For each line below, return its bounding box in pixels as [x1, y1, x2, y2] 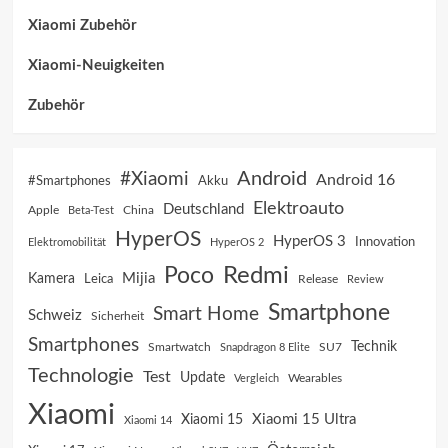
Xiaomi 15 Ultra [251, 411, 356, 427]
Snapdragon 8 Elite [219, 341, 310, 353]
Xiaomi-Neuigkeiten [27, 57, 164, 73]
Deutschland [162, 201, 244, 217]
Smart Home [152, 303, 259, 324]
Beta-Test [67, 204, 114, 216]
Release [297, 273, 338, 285]
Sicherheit [90, 309, 144, 322]
